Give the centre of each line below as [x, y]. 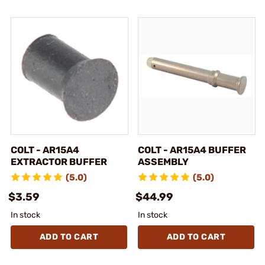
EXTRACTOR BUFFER [59, 161]
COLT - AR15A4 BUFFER [192, 150]
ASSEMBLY [163, 161]
